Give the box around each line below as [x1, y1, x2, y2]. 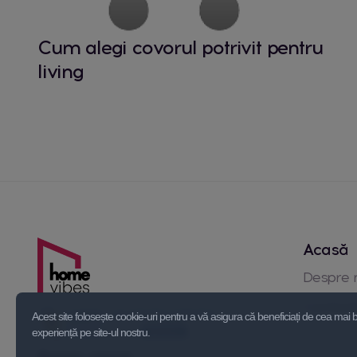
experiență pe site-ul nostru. [32, 326, 150, 339]
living [37, 59, 84, 83]
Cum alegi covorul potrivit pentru [37, 35, 323, 59]
